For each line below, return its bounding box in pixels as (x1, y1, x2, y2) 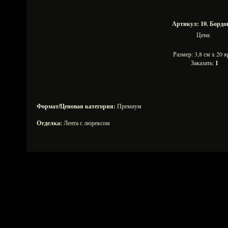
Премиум (116, 102, 141, 110)
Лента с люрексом (62, 119, 110, 127)
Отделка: (37, 119, 62, 127)
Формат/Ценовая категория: (37, 102, 116, 110)
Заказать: (191, 59, 215, 67)
